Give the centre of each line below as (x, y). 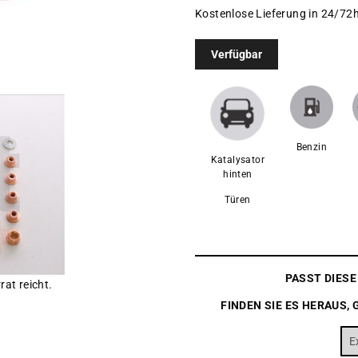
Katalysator (238, 160)
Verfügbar (237, 54)
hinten (238, 174)
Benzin (311, 147)
